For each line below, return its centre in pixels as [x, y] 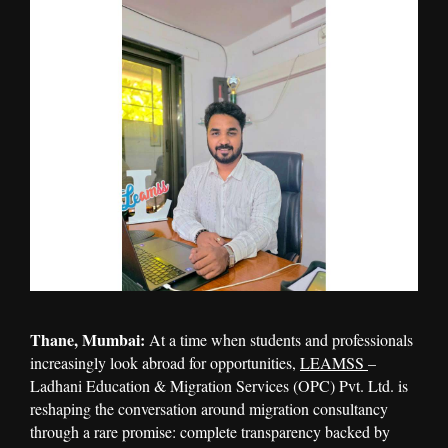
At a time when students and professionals [281, 340]
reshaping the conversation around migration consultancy [209, 409]
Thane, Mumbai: [89, 340]
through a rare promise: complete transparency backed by [210, 432]
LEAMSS [334, 363]
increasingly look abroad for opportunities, [165, 363]
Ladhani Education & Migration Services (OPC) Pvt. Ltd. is [219, 386]
